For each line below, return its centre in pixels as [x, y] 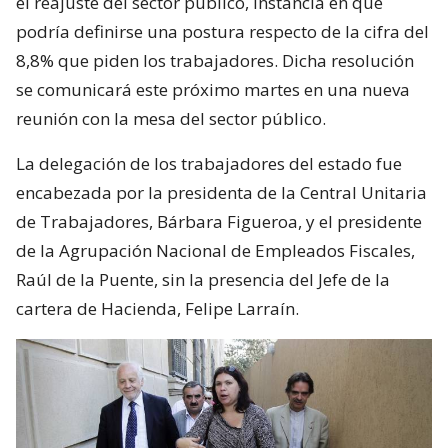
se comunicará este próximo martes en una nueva [213, 89]
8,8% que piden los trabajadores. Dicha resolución [215, 60]
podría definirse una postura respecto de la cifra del [222, 31]
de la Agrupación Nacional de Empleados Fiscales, [215, 250]
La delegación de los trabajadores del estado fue [209, 163]
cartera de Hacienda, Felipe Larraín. [157, 308]
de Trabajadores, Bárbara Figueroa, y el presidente [219, 221]
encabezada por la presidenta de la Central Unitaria [221, 192]
